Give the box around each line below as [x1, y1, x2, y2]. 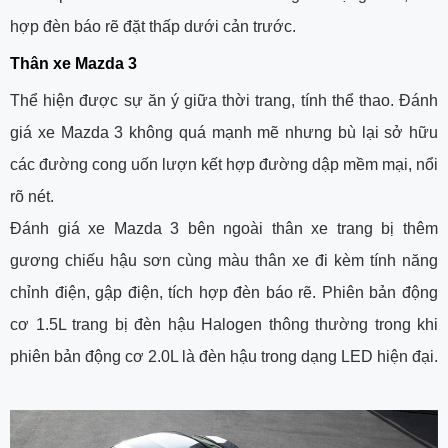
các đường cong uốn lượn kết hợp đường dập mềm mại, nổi [10, 155, 438, 173]
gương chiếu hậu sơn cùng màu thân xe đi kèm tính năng [10, 251, 438, 269]
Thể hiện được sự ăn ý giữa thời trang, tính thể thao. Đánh [10, 91, 438, 109]
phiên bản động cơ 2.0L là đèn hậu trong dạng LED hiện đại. [10, 347, 438, 365]
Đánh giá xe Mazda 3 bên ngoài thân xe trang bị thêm [10, 219, 438, 237]
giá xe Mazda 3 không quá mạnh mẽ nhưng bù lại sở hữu [10, 123, 438, 141]
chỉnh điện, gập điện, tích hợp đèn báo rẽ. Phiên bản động [10, 283, 438, 301]
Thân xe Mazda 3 [10, 54, 137, 72]
